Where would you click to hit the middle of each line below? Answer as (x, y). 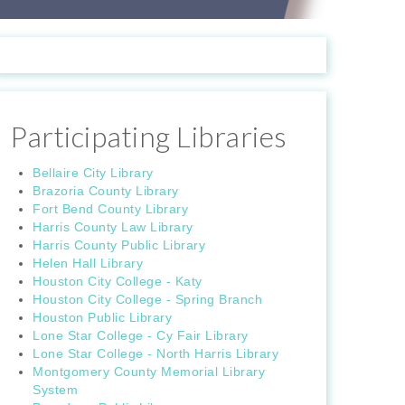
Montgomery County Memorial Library (149, 372)
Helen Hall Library (88, 264)
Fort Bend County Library (110, 209)
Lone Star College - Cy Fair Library (141, 336)
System (55, 390)
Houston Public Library (102, 318)
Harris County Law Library (113, 227)
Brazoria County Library (106, 191)
